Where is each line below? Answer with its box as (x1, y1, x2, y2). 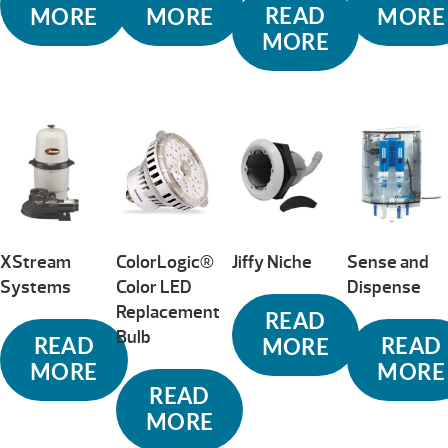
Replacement (115, 301, 220, 324)
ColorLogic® (115, 251, 214, 274)
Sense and (347, 251, 430, 274)
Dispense (347, 276, 422, 299)
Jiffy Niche (231, 251, 312, 274)
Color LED (115, 276, 192, 299)
